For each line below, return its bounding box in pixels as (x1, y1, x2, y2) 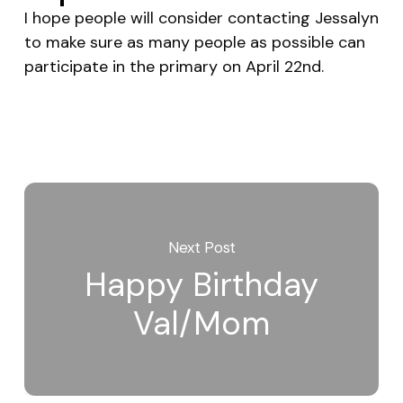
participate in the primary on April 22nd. (23, 55, 333, 77)
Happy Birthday (85, 264, 319, 307)
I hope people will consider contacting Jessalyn (23, 6, 379, 29)
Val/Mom (133, 302, 271, 345)
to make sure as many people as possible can (23, 31, 365, 53)
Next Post (168, 237, 236, 257)
